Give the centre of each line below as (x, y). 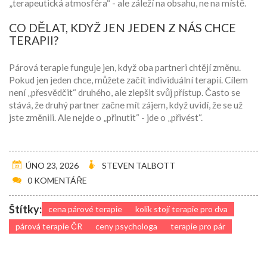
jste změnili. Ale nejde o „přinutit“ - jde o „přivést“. (106, 118)
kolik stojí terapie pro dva (181, 209)
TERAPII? (34, 41)
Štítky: (25, 209)
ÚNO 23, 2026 (52, 166)
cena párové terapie (85, 209)
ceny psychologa (126, 226)
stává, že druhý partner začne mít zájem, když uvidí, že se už (126, 105)
